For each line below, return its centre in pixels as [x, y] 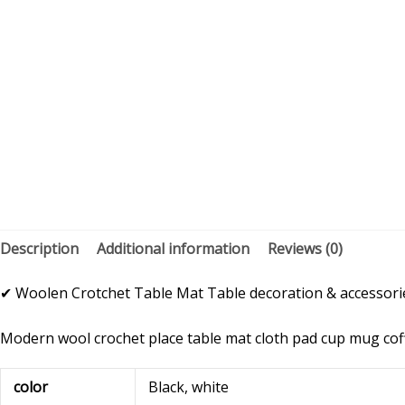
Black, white [189, 386]
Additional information [173, 248]
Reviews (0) [305, 248]
